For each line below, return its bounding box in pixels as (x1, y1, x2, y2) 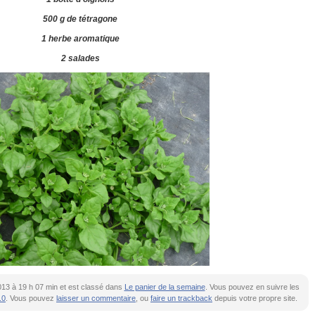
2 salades (60, 53, 100, 63)
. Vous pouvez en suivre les (205, 283, 300, 291)
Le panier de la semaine (124, 283, 205, 291)
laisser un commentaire (56, 294, 136, 302)
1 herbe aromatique (41, 34, 120, 44)
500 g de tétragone (43, 14, 117, 24)
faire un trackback (150, 294, 212, 302)
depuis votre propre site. (212, 294, 297, 302)
